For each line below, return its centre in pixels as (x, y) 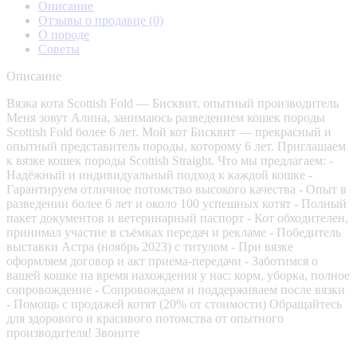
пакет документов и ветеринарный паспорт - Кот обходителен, (177, 218)
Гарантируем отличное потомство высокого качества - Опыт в (177, 189)
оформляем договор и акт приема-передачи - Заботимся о (162, 261)
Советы (59, 49)
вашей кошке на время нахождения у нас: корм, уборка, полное (178, 275)
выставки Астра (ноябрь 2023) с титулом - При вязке (150, 246)
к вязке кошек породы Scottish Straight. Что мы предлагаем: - (170, 160)
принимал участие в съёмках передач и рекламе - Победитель (174, 232)
